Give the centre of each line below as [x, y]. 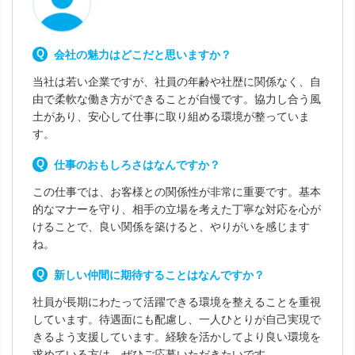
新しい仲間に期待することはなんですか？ [159, 275]
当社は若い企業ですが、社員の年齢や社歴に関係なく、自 [177, 82]
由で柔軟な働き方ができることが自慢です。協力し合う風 [177, 99]
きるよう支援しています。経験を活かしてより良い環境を [177, 337]
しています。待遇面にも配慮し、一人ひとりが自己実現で [177, 319]
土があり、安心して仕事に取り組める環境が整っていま [171, 116]
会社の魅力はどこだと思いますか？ [143, 55]
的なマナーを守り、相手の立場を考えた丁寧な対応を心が [177, 209]
